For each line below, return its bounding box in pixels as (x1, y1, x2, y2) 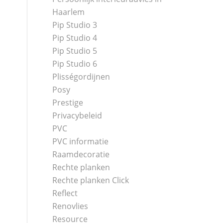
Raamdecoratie (52, 149, 110, 160)
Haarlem (52, 6, 85, 17)
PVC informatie (52, 136, 109, 147)
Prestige (52, 97, 84, 108)
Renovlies (52, 201, 89, 212)
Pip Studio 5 (52, 45, 98, 56)
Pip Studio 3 (52, 19, 98, 30)
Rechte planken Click (52, 175, 129, 186)
